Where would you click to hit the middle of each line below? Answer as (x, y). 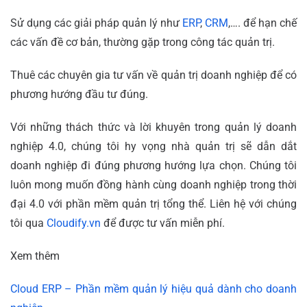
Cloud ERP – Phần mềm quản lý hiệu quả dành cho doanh (153, 289)
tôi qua (27, 223)
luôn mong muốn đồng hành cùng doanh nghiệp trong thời (153, 185)
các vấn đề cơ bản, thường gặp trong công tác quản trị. (143, 42)
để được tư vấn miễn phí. (164, 223)
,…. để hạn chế (262, 23)
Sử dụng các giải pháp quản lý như (96, 23)
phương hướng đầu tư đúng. (79, 95)
